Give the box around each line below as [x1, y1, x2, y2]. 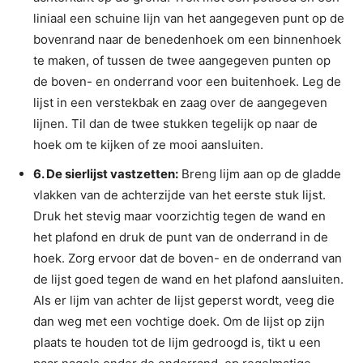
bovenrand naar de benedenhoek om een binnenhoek [33, 31, 341, 47]
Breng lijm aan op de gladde [178, 165, 341, 181]
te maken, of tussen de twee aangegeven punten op [33, 52, 331, 68]
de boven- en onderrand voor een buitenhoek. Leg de [33, 73, 341, 89]
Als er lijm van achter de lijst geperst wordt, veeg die [33, 292, 335, 308]
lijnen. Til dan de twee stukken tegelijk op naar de [33, 115, 318, 131]
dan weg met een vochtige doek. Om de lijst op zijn [33, 313, 325, 329]
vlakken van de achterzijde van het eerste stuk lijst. [33, 186, 326, 203]
